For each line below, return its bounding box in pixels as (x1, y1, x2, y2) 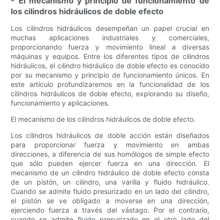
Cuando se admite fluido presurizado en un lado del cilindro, (11, 187, 209, 196)
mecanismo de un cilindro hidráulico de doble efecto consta (11, 168, 209, 177)
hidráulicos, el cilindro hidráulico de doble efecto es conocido (11, 61, 209, 70)
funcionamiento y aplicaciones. (11, 99, 110, 108)
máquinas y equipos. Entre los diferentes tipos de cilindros (11, 52, 209, 61)
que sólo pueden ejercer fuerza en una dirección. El (11, 159, 209, 168)
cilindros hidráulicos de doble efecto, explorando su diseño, (11, 89, 209, 98)
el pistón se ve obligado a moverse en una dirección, (11, 196, 209, 205)
